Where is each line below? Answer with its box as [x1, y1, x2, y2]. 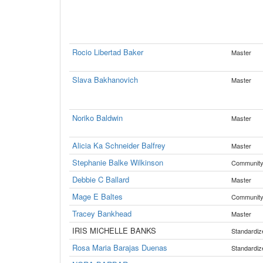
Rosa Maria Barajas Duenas [72, 242, 167, 253]
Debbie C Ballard [72, 174, 129, 185]
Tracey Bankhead [72, 208, 131, 219]
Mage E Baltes [72, 191, 123, 202]
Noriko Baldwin [72, 112, 123, 123]
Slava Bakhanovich [72, 74, 138, 85]
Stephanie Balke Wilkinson [72, 157, 163, 168]
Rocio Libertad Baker [72, 46, 143, 58]
